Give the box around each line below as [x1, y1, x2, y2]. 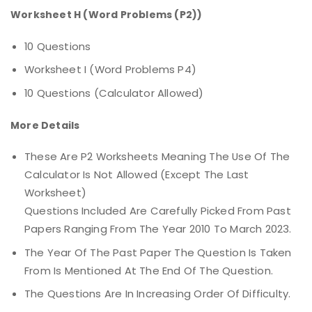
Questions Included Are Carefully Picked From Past [24, 203, 291, 219]
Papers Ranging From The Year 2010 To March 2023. [24, 221, 292, 237]
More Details [10, 118, 80, 132]
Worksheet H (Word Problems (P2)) [10, 8, 203, 22]
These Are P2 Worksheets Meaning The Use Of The [24, 149, 290, 164]
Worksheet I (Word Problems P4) [24, 62, 196, 77]
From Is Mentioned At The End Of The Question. [24, 263, 274, 278]
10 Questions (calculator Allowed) [24, 85, 204, 100]
